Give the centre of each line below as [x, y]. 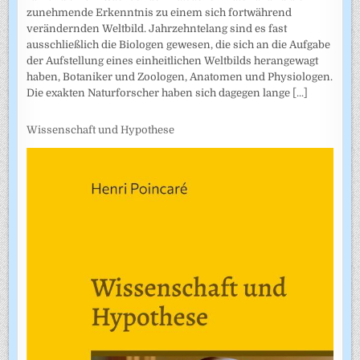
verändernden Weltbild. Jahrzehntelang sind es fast [157, 28]
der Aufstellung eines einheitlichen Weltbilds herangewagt [173, 60]
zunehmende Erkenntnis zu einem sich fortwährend [160, 12]
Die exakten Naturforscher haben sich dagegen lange [160, 92]
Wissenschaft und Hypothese [101, 130]
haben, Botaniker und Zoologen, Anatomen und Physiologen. [180, 76]
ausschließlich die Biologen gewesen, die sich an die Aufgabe [179, 44]
